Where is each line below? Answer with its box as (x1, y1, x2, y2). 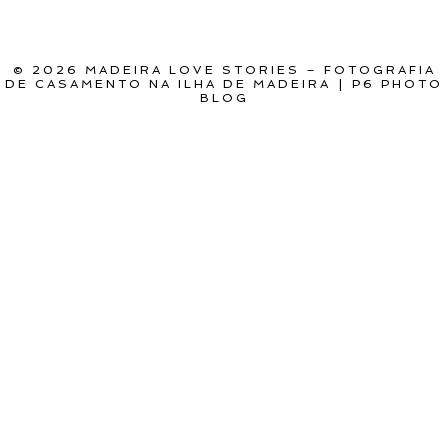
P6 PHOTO (351, 77, 443, 92)
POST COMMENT (56, 26, 199, 41)
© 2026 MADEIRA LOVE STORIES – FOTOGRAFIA (12, 63, 436, 78)
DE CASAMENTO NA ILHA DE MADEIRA (5, 77, 332, 92)
